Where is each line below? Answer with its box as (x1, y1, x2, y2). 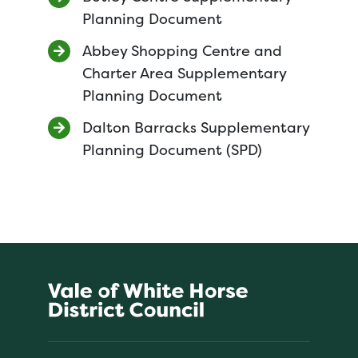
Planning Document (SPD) (82, 140, 262, 160)
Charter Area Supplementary (82, 63, 286, 83)
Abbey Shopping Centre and (82, 41, 282, 61)
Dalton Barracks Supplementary (82, 117, 309, 137)
